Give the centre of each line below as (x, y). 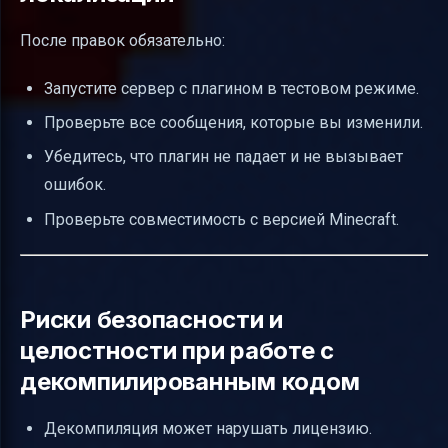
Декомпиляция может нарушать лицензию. (208, 428)
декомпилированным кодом (190, 381)
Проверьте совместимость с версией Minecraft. (221, 219)
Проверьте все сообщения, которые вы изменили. (233, 122)
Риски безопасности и (152, 319)
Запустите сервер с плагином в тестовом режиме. (231, 88)
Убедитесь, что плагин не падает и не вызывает (223, 157)
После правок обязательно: (122, 40)
